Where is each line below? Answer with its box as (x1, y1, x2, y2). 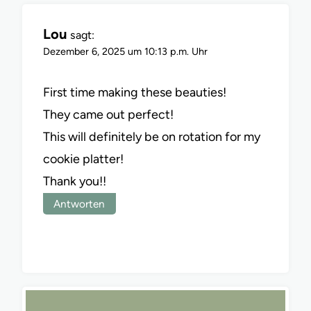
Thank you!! (43, 174, 106, 190)
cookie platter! (43, 151, 124, 167)
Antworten (53, 197, 106, 211)
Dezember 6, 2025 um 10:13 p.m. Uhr (43, 44, 208, 58)
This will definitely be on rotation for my (43, 129, 260, 145)
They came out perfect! (43, 107, 174, 123)
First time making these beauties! (43, 85, 226, 101)
